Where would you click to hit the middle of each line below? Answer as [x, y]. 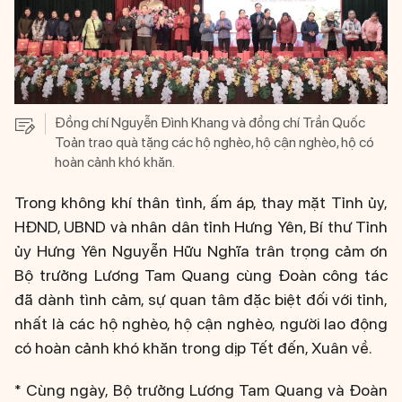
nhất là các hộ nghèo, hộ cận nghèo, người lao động [201, 324]
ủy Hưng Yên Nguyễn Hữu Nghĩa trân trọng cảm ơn [201, 251]
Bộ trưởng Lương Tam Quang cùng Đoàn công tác [201, 275]
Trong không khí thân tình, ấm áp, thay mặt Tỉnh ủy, [201, 203]
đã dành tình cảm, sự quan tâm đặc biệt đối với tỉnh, [201, 300]
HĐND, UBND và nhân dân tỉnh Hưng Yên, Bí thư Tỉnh [201, 227]
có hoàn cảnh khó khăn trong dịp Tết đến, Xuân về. [193, 348]
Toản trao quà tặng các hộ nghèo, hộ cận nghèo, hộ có [214, 143]
